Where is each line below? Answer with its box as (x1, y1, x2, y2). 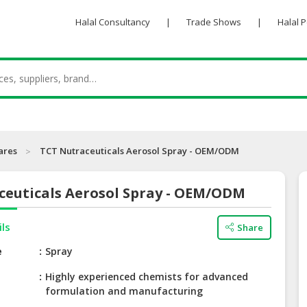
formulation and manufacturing (45, 284, 204, 298)
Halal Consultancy (75, 16, 150, 28)
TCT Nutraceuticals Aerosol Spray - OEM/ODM (40, 145, 239, 158)
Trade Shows (186, 16, 241, 28)
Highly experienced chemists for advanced (45, 270, 249, 284)
